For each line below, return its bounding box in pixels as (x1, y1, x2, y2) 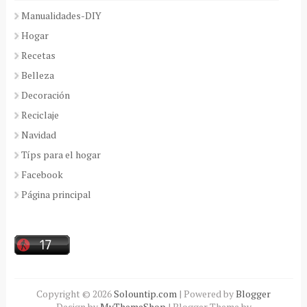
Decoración (21, 88, 70, 102)
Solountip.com (114, 287, 180, 301)
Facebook (21, 168, 63, 182)
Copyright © (36, 287, 93, 301)
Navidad (21, 128, 56, 142)
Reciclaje (21, 108, 59, 122)
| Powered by (179, 287, 236, 301)
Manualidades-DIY (21, 9, 101, 23)
